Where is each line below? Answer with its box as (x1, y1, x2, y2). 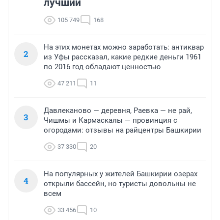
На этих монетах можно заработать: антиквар (44, 43, 204, 52)
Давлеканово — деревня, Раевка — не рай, (44, 106, 192, 115)
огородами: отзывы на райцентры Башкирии (44, 126, 201, 135)
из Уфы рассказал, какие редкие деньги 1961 (44, 53, 201, 62)
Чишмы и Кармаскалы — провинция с (44, 116, 177, 125)
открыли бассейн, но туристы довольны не (44, 179, 196, 189)
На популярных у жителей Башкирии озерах (44, 169, 197, 179)
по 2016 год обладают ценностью (44, 62, 161, 72)
